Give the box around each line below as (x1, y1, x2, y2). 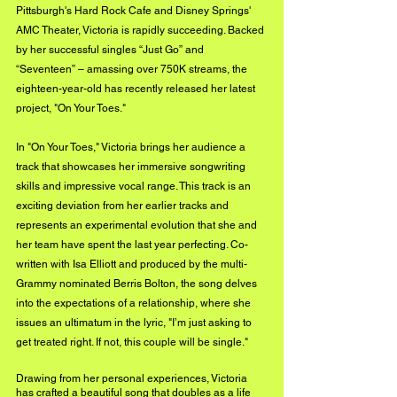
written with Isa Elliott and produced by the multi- (16, 258, 247, 270)
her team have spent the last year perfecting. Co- (16, 238, 248, 251)
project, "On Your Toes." (16, 102, 126, 114)
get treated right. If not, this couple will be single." (16, 336, 248, 348)
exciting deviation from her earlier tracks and (16, 199, 231, 212)
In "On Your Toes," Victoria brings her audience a (16, 141, 248, 153)
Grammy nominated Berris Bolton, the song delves (16, 277, 260, 290)
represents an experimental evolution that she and (16, 219, 260, 231)
